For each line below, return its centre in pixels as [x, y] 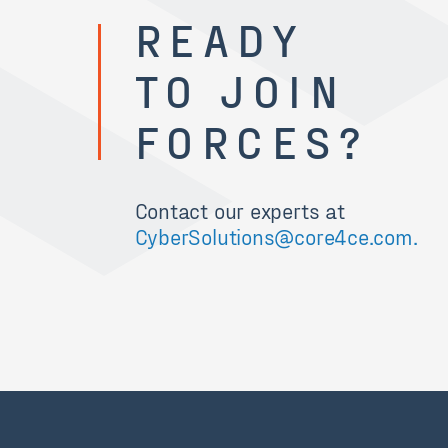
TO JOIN [240, 90]
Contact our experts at [239, 210]
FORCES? [252, 141]
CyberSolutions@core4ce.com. [276, 236]
